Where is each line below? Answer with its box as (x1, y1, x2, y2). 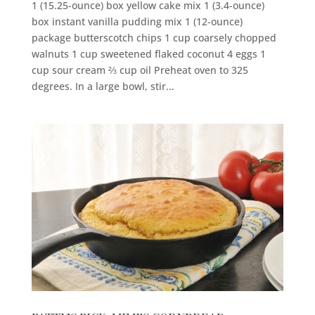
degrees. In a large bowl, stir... (31, 79, 174, 93)
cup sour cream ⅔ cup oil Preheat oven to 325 (31, 63, 248, 77)
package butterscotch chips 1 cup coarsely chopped (31, 30, 276, 44)
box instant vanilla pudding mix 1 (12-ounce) (31, 14, 243, 28)
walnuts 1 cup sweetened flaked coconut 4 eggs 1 (31, 46, 266, 60)
